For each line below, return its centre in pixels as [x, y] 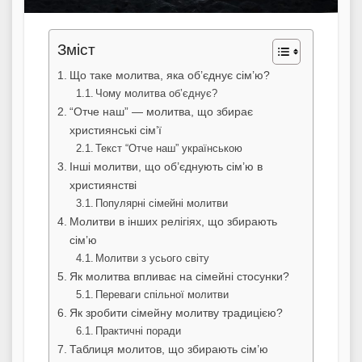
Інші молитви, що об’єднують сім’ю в [166, 167]
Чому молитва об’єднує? [157, 94]
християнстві [103, 185]
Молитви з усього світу [153, 259]
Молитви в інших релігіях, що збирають [173, 222]
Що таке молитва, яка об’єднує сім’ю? [169, 76]
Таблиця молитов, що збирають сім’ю [168, 349]
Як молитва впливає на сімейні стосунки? [179, 277]
